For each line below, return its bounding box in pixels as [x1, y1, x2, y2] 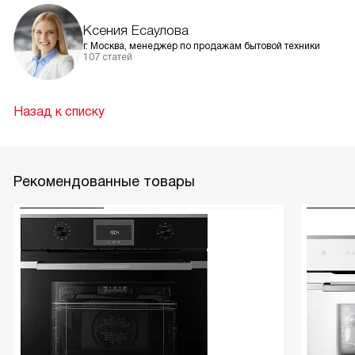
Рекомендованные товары [13, 174, 195, 189]
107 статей [83, 52, 132, 63]
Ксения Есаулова [83, 23, 189, 38]
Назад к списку [13, 105, 105, 118]
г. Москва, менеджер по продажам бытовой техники [83, 40, 320, 52]
